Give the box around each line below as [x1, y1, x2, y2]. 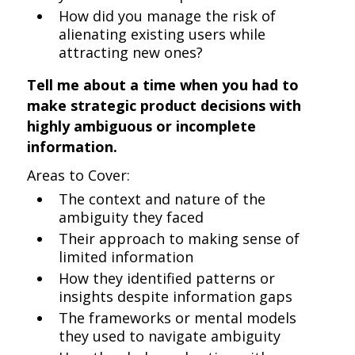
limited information [59, 247, 194, 266]
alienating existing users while [59, 25, 266, 44]
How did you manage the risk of [59, 6, 277, 25]
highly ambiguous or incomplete [27, 116, 257, 136]
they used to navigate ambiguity [59, 326, 281, 345]
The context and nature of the [59, 189, 266, 208]
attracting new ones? [59, 43, 204, 62]
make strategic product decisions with [27, 96, 302, 115]
